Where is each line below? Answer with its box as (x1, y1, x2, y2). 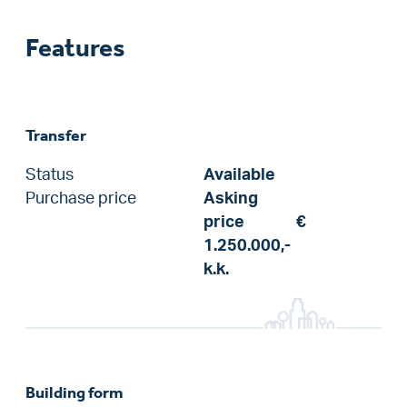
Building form (25, 382, 124, 402)
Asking (203, 191, 258, 206)
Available (203, 167, 275, 183)
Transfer (25, 125, 86, 145)
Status (25, 167, 74, 183)
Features (25, 33, 125, 63)
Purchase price (25, 191, 136, 206)
